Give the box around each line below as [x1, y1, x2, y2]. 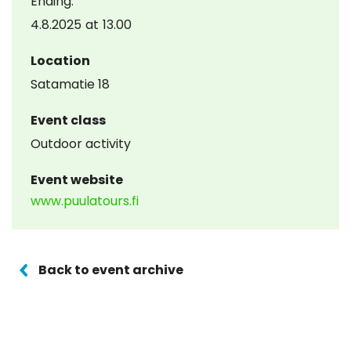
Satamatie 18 [31, 75, 110, 94]
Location [31, 52, 90, 71]
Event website [31, 171, 123, 190]
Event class [31, 111, 106, 130]
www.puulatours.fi [31, 192, 139, 211]
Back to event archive [38, 261, 183, 280]
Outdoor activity [31, 135, 131, 154]
